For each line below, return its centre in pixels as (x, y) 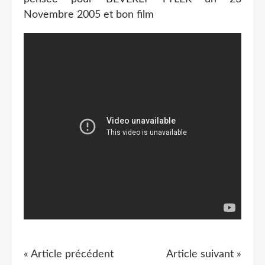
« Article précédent (69, 254)
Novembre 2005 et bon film (90, 14)
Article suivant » (204, 254)
